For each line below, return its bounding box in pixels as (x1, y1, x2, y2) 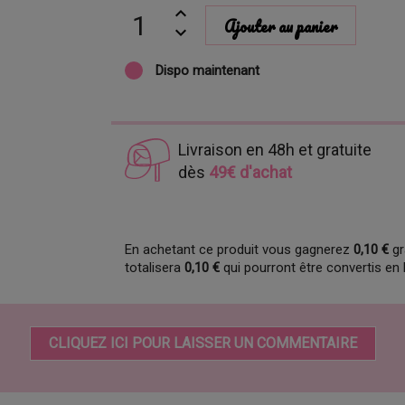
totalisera (125, 259, 185, 277)
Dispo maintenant (152, 62, 260, 79)
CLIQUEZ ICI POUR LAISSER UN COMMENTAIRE (48, 334, 357, 353)
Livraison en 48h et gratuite (177, 140, 372, 160)
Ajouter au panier (223, 14, 337, 39)
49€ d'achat (208, 163, 292, 183)
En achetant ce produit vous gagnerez (125, 241, 354, 259)
